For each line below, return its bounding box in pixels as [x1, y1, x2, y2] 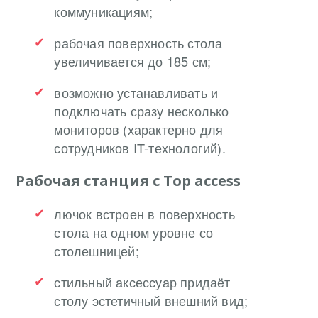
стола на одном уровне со [54, 222, 214, 241]
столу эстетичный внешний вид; [54, 290, 248, 309]
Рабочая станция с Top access [16, 170, 241, 190]
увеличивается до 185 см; [54, 51, 212, 70]
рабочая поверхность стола [54, 33, 223, 52]
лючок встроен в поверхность [54, 204, 235, 223]
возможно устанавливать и [54, 82, 219, 102]
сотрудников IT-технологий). [54, 138, 226, 157]
